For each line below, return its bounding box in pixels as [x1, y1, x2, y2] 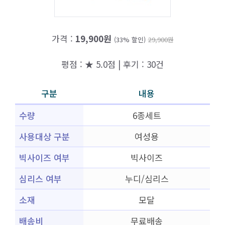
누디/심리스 [125, 172, 169, 185]
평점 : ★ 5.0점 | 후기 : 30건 [61, 57, 164, 70]
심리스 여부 [19, 172, 62, 185]
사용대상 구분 [19, 130, 70, 143]
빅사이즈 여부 [19, 151, 70, 164]
